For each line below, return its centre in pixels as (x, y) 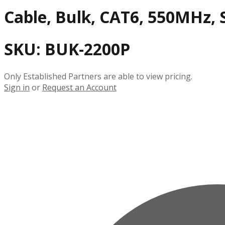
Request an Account (79, 87)
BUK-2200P (87, 49)
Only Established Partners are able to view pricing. (98, 76)
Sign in (17, 87)
